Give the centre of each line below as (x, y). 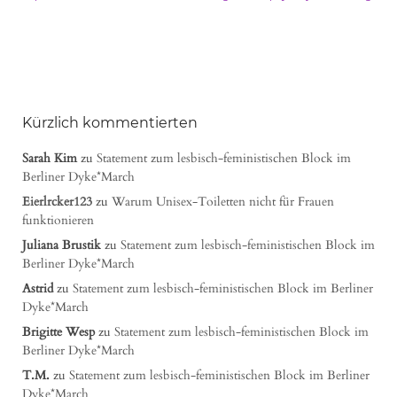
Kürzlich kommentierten (110, 123)
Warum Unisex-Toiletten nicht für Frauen (223, 202)
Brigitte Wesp (58, 332)
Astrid (38, 289)
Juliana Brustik (62, 245)
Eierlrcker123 (57, 202)
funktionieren (58, 221)
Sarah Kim (50, 159)
